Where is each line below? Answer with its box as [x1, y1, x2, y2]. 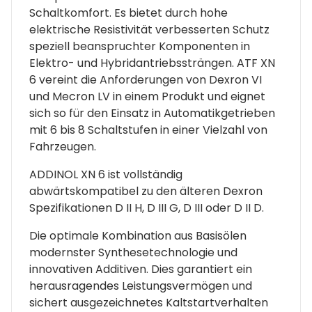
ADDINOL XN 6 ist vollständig [29, 166, 182, 182]
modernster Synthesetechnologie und [29, 244, 237, 260]
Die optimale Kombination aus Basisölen [29, 227, 247, 244]
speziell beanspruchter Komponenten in [29, 38, 250, 54]
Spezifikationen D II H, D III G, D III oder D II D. [29, 199, 264, 216]
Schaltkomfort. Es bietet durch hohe [29, 4, 228, 21]
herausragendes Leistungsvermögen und [29, 277, 252, 294]
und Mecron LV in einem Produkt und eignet [29, 88, 265, 104]
